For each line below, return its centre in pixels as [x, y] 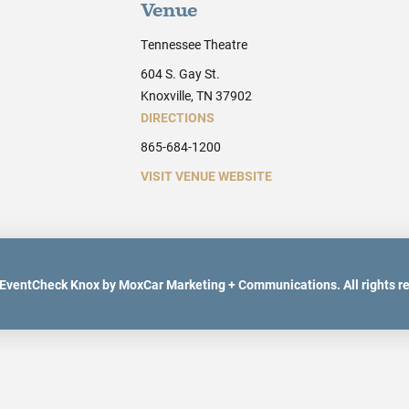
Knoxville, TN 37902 [196, 96]
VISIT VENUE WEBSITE [206, 176]
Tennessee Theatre [194, 45]
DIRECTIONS [177, 118]
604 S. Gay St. [180, 74]
